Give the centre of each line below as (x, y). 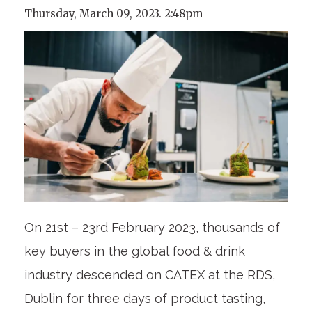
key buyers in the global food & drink (134, 251)
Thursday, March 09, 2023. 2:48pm (113, 13)
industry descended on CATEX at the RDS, (149, 275)
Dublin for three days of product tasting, (145, 299)
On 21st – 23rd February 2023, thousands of (152, 228)
